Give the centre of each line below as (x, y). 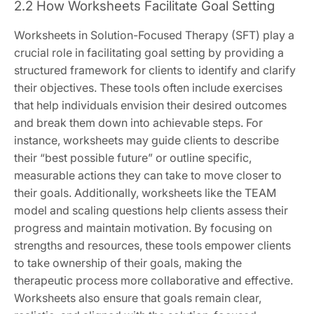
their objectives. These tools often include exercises (148, 88)
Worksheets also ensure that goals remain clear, (138, 298)
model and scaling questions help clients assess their (151, 211)
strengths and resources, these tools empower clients (152, 246)
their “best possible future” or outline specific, (133, 158)
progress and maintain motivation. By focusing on (143, 228)
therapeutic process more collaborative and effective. (153, 281)
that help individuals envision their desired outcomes (150, 105)
